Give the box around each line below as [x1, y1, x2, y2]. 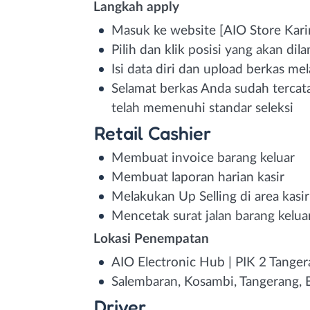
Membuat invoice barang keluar [111, 151, 295, 165]
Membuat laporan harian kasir [111, 170, 284, 184]
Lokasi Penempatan [93, 232, 209, 246]
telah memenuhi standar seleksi [111, 101, 293, 115]
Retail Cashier [93, 121, 211, 144]
